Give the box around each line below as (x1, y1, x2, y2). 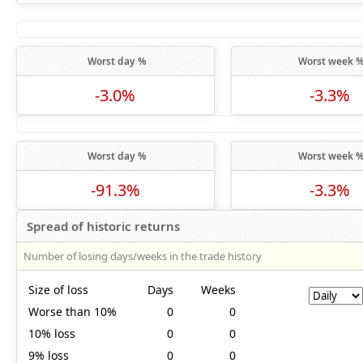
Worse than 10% (28, 304, 117, 319)
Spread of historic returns (27, 218, 180, 234)
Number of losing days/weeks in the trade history (23, 249, 262, 263)
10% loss (28, 326, 75, 341)
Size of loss (28, 282, 88, 297)
